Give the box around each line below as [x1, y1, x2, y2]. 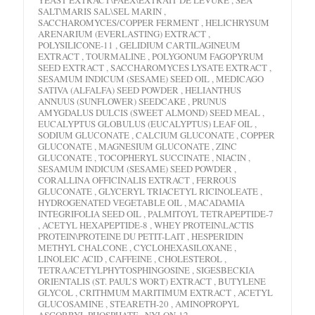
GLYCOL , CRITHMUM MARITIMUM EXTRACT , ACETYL [38, 285, 273, 299]
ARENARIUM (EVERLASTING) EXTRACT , [38, 27, 210, 40]
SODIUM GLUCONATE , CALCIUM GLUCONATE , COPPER [38, 128, 275, 141]
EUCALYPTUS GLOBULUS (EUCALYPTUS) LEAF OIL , [38, 117, 257, 130]
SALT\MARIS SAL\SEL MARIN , [38, 4, 166, 18]
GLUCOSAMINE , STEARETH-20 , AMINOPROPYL [38, 297, 239, 310]
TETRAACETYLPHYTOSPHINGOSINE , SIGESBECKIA [38, 263, 255, 276]
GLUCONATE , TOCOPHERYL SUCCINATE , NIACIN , [38, 150, 250, 164]
